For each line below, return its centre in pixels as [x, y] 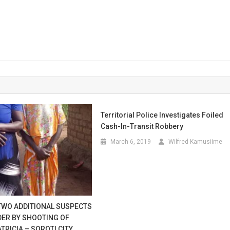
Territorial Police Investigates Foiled [162, 115]
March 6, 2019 [131, 141]
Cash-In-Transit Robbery [142, 126]
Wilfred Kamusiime [196, 141]
